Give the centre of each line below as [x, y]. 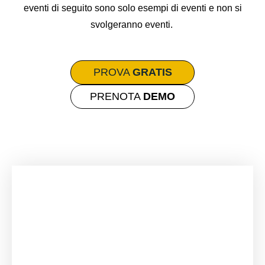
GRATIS [152, 72]
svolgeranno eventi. [132, 25]
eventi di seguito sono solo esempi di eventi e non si [132, 8]
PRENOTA [117, 97]
